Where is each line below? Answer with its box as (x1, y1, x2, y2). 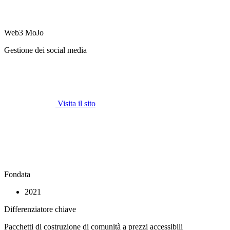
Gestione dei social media (4, 45, 87, 54)
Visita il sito (57, 99, 95, 108)
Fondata (4, 169, 30, 179)
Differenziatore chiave (4, 204, 76, 214)
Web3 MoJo (4, 28, 44, 37)
